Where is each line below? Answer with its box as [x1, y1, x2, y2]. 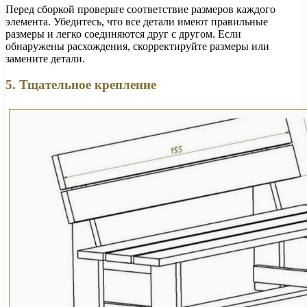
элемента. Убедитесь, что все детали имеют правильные [5, 15, 268, 27]
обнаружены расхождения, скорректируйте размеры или [5, 40, 269, 52]
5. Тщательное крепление [5, 77, 156, 93]
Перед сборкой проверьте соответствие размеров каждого [5, 3, 275, 15]
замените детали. [5, 52, 85, 64]
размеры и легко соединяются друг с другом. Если [5, 27, 241, 40]
